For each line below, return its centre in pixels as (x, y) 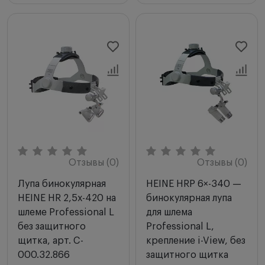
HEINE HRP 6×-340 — (194, 184)
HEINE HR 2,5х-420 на (67, 198)
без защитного (52, 226)
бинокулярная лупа (189, 198)
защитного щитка (187, 255)
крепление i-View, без (196, 240)
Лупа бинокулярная (62, 184)
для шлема (169, 212)
